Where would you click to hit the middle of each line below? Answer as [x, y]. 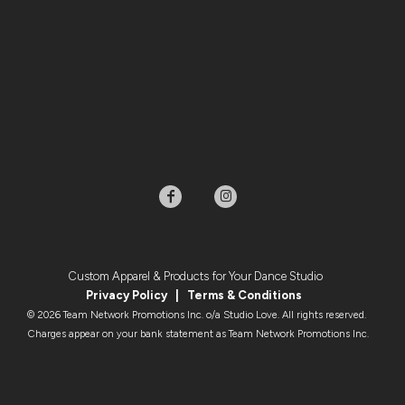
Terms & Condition [240, 295]
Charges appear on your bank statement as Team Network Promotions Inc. [198, 334]
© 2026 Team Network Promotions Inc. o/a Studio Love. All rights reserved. [198, 315]
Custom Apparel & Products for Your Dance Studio [198, 276]
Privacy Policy [127, 295]
